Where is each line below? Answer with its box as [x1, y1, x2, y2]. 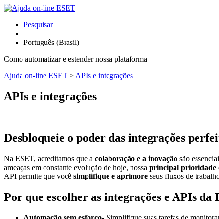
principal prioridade [149, 163, 216, 172]
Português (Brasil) [23, 38, 79, 46]
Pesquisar [23, 21, 53, 29]
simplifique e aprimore [73, 172, 148, 180]
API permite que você [4, 172, 73, 180]
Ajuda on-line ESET [4, 71, 67, 80]
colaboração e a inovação [95, 154, 177, 163]
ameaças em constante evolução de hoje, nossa [4, 163, 149, 172]
